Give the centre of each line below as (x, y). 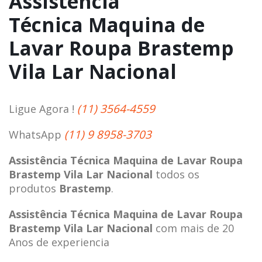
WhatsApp (37, 134)
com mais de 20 (193, 228)
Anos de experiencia (59, 242)
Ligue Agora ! (43, 108)
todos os (176, 174)
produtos (34, 188)
